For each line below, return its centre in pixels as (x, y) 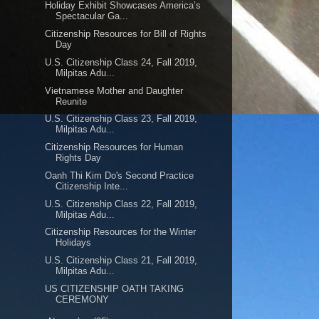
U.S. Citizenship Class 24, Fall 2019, (121, 62)
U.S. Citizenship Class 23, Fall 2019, (121, 119)
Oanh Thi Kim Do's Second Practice (120, 175)
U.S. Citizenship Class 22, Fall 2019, (121, 204)
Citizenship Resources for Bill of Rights (126, 34)
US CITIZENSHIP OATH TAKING (115, 288)
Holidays (74, 243)
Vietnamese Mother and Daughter (114, 90)
